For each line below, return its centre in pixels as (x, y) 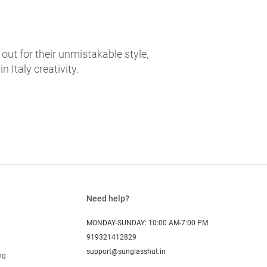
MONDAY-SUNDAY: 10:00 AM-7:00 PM (147, 223)
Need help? (108, 198)
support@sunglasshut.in (126, 251)
